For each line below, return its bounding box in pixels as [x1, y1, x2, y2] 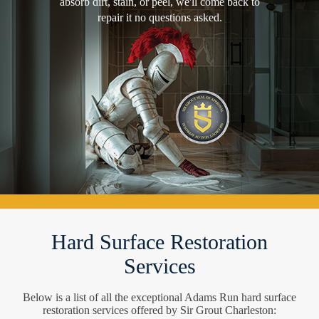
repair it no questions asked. [97, 11, 222, 23]
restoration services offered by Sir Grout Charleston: [43, 303, 276, 316]
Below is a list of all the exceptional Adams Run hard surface [23, 291, 296, 303]
